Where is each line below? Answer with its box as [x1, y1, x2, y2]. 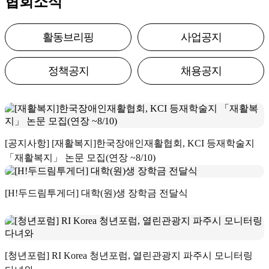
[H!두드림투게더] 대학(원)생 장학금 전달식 [5, 187, 188, 198]
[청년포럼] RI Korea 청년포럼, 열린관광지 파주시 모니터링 [5, 250, 253, 261]
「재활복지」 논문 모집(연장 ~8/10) [5, 152, 156, 163]
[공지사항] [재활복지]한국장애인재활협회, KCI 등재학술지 [5, 138, 255, 148]
